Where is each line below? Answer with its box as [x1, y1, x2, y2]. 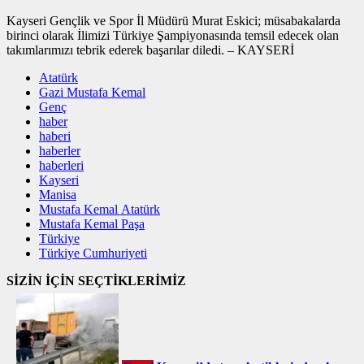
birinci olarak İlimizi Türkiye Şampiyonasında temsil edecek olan [6, 28, 339, 42]
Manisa [39, 187, 76, 201]
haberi [39, 128, 71, 143]
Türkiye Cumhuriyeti [39, 245, 147, 260]
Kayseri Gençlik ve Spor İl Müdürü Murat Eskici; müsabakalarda [6, 13, 340, 28]
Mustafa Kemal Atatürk [39, 201, 160, 216]
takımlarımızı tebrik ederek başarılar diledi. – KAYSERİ [6, 42, 294, 57]
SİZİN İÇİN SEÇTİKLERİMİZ [6, 273, 186, 288]
